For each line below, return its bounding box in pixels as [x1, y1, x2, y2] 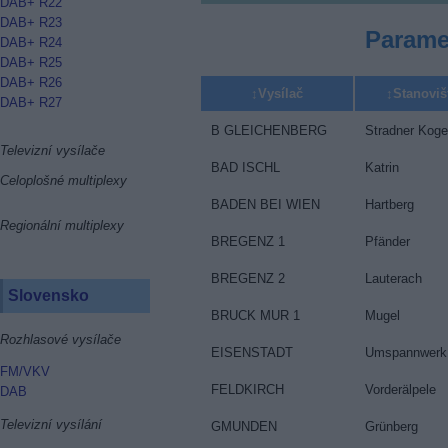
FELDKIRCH [210, 381, 284, 397]
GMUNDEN [210, 418, 277, 434]
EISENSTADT [210, 344, 293, 360]
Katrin [364, 159, 399, 175]
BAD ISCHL [210, 159, 280, 175]
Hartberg [364, 196, 414, 212]
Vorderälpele [364, 381, 436, 397]
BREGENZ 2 [210, 270, 285, 286]
